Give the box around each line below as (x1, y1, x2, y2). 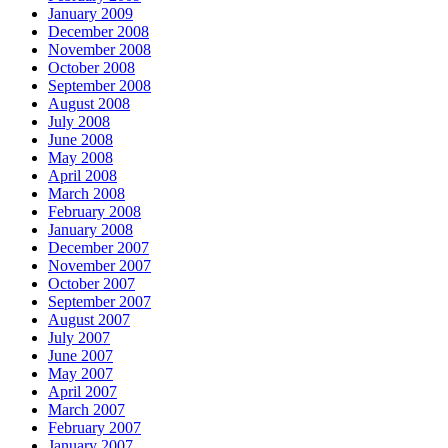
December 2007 (48, 238, 149, 256)
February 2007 (48, 418, 141, 436)
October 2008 (48, 58, 135, 76)
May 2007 (48, 364, 113, 382)
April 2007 (48, 382, 117, 400)
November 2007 (48, 256, 151, 274)
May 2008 (48, 148, 113, 166)
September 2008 (48, 76, 151, 94)
